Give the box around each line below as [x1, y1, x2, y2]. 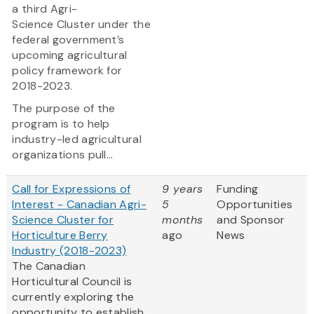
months [162, 212, 203, 228]
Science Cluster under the [12, 17, 151, 32]
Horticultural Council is [12, 274, 132, 289]
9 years [162, 182, 203, 197]
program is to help [12, 116, 110, 132]
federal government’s [12, 32, 125, 48]
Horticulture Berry [12, 228, 108, 243]
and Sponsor [217, 212, 285, 228]
